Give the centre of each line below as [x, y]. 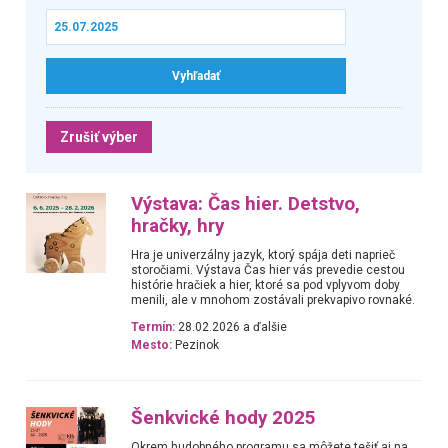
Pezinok [196, 345]
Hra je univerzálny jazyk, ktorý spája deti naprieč [263, 254]
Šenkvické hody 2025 [224, 417]
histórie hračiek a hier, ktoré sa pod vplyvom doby [266, 284]
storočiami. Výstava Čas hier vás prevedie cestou [268, 269]
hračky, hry [178, 225]
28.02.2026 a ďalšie [231, 327]
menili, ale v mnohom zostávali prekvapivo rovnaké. [273, 299]
